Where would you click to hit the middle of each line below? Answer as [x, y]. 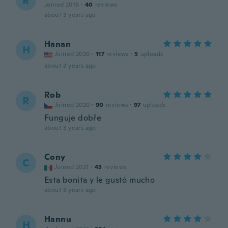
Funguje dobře [73, 118]
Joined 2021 [72, 167]
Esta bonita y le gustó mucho [100, 180]
